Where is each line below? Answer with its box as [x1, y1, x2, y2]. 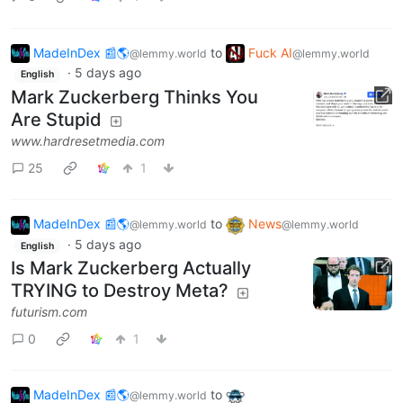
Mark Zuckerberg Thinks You [11, 86, 258, 109]
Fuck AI [248, 44, 292, 60]
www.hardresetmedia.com [11, 133, 165, 149]
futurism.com [11, 304, 87, 320]
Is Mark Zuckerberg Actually [11, 257, 251, 280]
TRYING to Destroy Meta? [11, 280, 228, 302]
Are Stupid [11, 109, 102, 131]
